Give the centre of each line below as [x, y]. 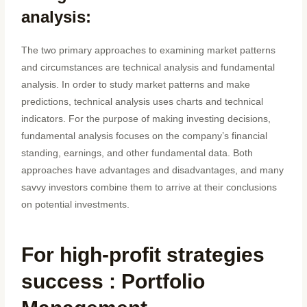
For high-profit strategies [143, 255]
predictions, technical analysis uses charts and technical [143, 101]
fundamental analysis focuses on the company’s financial [145, 136]
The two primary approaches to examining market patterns [149, 50]
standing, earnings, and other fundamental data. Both [137, 153]
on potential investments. [76, 204]
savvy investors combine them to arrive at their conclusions [149, 187]
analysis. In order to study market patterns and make [136, 84]
